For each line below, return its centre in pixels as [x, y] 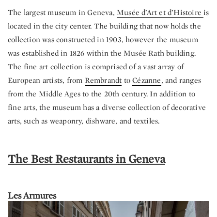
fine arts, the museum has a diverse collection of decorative [107, 107]
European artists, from [46, 80]
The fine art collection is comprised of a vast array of [96, 67]
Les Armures [32, 195]
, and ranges [181, 80]
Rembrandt [103, 80]
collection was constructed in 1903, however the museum [103, 39]
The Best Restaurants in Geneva [86, 159]
